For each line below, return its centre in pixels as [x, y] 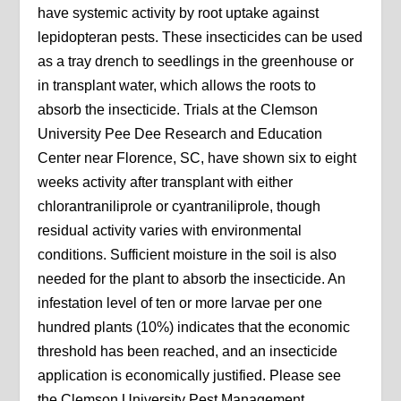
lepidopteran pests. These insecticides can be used [200, 38]
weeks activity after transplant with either [166, 183]
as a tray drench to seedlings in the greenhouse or [196, 62]
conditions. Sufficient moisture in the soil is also [188, 255]
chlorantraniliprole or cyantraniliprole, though [179, 207]
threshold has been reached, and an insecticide [188, 352]
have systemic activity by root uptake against [179, 13]
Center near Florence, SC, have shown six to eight [197, 158]
